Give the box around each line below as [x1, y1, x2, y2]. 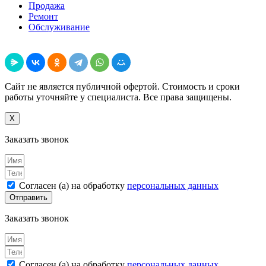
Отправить [9, 192, 47, 202]
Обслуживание [28, 21, 90, 32]
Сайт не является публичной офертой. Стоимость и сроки [5, 81, 240, 91]
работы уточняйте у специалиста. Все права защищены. [5, 91, 232, 102]
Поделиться [5, 42, 52, 52]
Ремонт [28, 11, 58, 21]
